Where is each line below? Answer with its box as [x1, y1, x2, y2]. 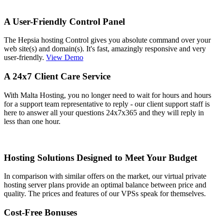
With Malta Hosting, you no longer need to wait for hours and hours [4, 91, 211, 99]
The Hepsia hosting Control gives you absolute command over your [4, 36, 211, 45]
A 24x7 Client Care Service [4, 71, 110, 82]
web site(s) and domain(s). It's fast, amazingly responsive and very [4, 45, 206, 53]
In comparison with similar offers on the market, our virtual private [4, 172, 206, 181]
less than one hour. [4, 117, 61, 125]
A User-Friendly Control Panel [4, 16, 125, 27]
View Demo [46, 53, 83, 62]
